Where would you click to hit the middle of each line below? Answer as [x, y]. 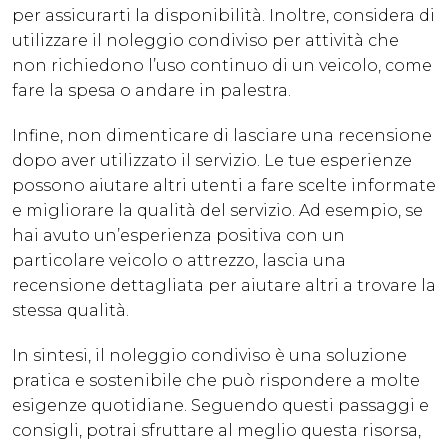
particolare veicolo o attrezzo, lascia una [179, 261]
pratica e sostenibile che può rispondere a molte [216, 381]
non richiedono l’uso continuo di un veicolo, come [222, 66]
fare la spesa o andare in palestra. [151, 91]
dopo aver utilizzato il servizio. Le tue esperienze [212, 161]
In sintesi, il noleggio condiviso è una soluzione [209, 356]
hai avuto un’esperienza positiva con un [178, 236]
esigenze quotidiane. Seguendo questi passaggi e [220, 406]
